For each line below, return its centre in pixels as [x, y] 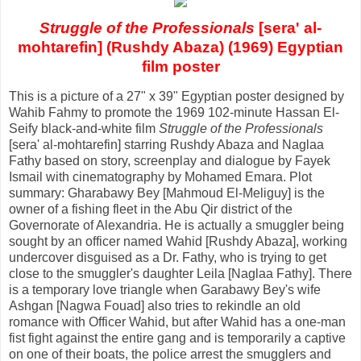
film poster [180, 66]
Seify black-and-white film [84, 129]
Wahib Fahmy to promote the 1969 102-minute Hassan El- [174, 113]
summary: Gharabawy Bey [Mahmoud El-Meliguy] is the [167, 193]
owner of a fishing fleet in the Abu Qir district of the [151, 210]
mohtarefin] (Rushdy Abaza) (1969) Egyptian [180, 47]
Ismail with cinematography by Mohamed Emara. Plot [160, 177]
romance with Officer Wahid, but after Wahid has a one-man [177, 322]
